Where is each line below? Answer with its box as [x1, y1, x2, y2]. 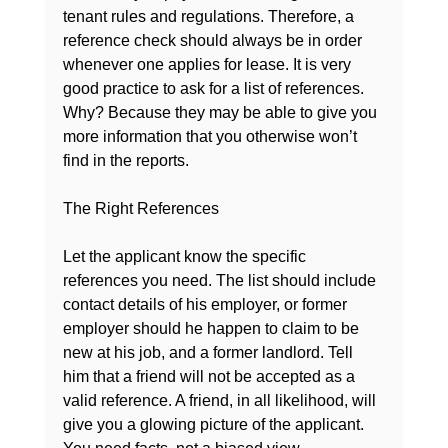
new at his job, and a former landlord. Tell [62, 344, 357, 362]
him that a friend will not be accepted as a [62, 368, 359, 386]
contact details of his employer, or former [62, 296, 351, 314]
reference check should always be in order [62, 32, 366, 50]
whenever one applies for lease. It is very [62, 56, 355, 74]
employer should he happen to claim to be [62, 320, 363, 338]
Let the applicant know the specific [62, 248, 310, 266]
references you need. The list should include [62, 272, 380, 290]
